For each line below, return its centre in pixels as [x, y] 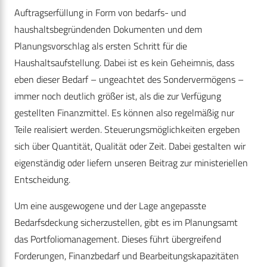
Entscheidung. [42, 180]
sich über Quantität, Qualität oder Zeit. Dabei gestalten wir [130, 146]
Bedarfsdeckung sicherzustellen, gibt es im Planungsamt [126, 223]
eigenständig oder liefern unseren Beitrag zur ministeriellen [131, 163]
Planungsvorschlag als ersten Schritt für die [101, 46]
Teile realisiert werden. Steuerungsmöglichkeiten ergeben [127, 130]
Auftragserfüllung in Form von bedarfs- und [100, 13]
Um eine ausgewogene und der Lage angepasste [110, 206]
